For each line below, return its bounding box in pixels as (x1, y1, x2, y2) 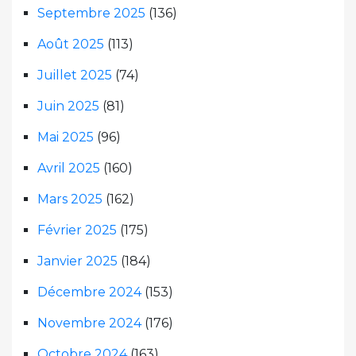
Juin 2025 (37, 99, 99, 114)
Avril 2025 (37, 161, 100, 176)
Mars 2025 (37, 192, 103, 207)
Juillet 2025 (37, 68, 112, 83)
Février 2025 (37, 222, 117, 238)
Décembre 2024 (37, 284, 141, 300)
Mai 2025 (37, 130, 94, 145)
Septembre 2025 (37, 6, 145, 21)
